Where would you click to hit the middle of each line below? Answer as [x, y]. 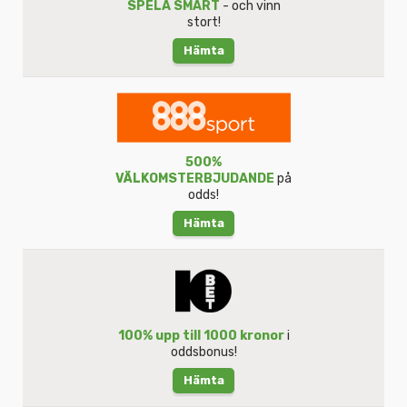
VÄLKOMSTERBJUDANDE [195, 179]
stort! [203, 22]
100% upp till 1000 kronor [201, 335]
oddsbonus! [203, 352]
